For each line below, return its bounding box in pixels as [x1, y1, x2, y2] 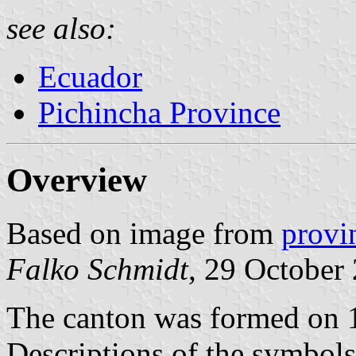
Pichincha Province [38, 95, 281, 130]
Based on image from [6, 215, 281, 250]
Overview [6, 161, 147, 199]
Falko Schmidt [6, 251, 188, 286]
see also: [6, 10, 116, 45]
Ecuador [38, 59, 142, 94]
